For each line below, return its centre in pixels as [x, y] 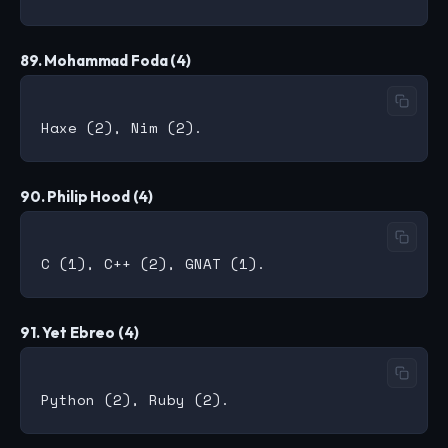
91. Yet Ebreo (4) [79, 333]
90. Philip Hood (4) [87, 197]
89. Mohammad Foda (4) [105, 61]
